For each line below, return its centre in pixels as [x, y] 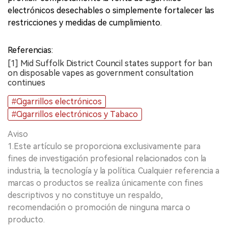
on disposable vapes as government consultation [101, 73]
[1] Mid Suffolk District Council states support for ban [110, 64]
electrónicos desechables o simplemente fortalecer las [111, 11]
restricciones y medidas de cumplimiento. [85, 23]
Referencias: [30, 50]
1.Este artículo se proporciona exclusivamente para [104, 147]
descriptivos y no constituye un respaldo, [85, 195]
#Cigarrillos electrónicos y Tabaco [75, 115]
